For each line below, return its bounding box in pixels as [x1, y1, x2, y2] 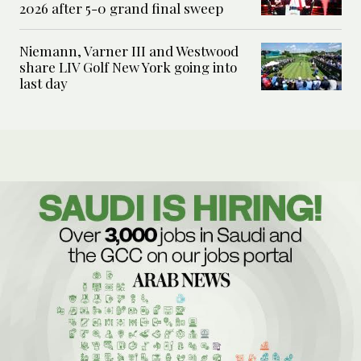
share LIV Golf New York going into [19, 58, 237, 77]
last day [19, 74, 68, 93]
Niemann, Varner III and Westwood [19, 42, 239, 60]
